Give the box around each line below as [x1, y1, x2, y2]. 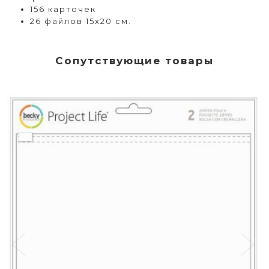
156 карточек [30, 4, 96, 14]
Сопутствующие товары [55, 54, 214, 67]
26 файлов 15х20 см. [30, 16, 131, 26]
